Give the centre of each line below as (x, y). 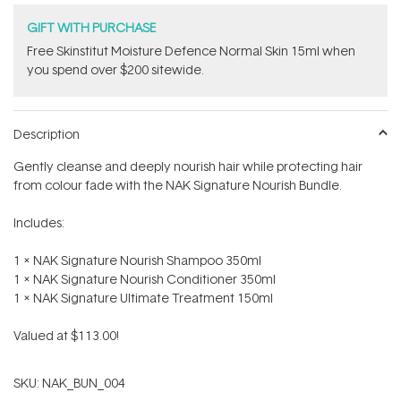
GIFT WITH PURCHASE (91, 28)
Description (47, 134)
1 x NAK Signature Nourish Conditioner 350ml (145, 279)
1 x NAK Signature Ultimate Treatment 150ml (143, 298)
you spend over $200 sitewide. (115, 70)
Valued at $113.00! (66, 336)
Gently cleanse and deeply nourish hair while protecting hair (188, 166)
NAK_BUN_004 (84, 383)
